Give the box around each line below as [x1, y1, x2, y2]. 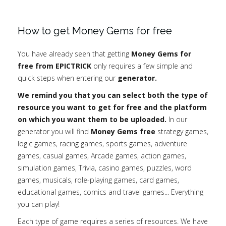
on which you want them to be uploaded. [18, 114, 166, 124]
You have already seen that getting [18, 48, 131, 59]
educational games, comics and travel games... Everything [18, 187, 203, 197]
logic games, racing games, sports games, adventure [18, 138, 187, 148]
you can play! [18, 199, 60, 209]
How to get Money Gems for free [18, 24, 172, 37]
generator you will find [18, 126, 91, 136]
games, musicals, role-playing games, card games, [18, 175, 179, 185]
